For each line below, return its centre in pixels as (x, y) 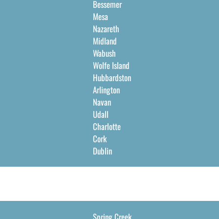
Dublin (102, 151)
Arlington (106, 90)
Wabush (104, 53)
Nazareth (106, 29)
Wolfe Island (111, 65)
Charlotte (107, 126)
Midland (105, 41)
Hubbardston (112, 77)
